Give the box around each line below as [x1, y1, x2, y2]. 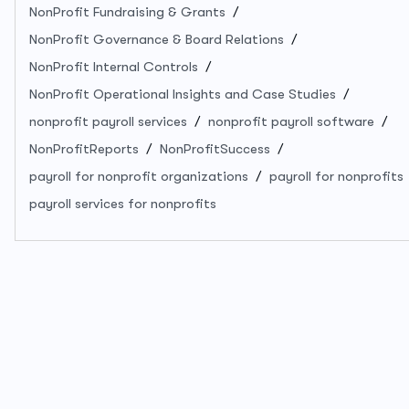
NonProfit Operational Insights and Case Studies [29, 85, 336, 102]
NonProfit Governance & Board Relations [29, 30, 284, 47]
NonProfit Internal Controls [29, 58, 198, 75]
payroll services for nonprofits [29, 194, 216, 212]
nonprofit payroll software [208, 112, 374, 130]
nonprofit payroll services [29, 112, 187, 130]
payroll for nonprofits [269, 167, 404, 184]
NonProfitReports [29, 140, 139, 157]
